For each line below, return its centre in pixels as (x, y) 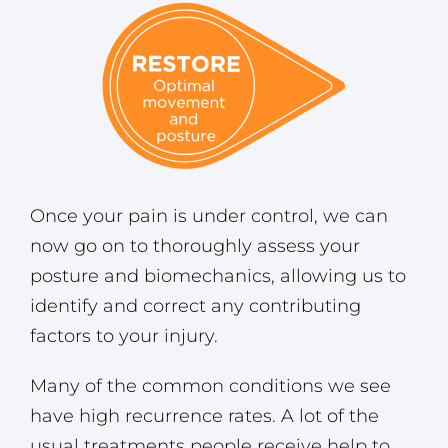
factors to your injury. (124, 335)
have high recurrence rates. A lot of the (204, 415)
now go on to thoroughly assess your (195, 245)
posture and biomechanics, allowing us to (218, 275)
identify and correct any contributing (195, 305)
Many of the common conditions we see (210, 385)
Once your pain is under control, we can (209, 215)
